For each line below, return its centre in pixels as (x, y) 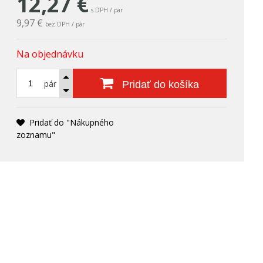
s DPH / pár (107, 10)
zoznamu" (36, 135)
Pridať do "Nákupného (72, 122)
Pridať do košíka (159, 85)
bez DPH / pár (65, 24)
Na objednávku (50, 54)
